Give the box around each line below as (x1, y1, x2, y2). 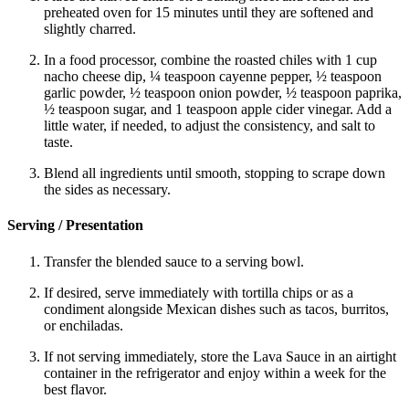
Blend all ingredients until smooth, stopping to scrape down (44, 165, 385, 182)
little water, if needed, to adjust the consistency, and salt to (44, 118, 375, 134)
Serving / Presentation (7, 217, 143, 234)
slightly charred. (44, 21, 136, 37)
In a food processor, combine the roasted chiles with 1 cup (44, 52, 377, 68)
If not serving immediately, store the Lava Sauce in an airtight (44, 348, 396, 364)
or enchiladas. (44, 317, 123, 333)
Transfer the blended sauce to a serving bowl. (44, 253, 304, 269)
